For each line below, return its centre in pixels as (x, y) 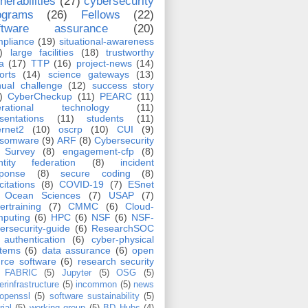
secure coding (96, 174)
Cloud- (140, 207)
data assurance (76, 251)
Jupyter (77, 273)
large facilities (42, 53)
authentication (35, 240)
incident (137, 163)
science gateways (88, 75)
